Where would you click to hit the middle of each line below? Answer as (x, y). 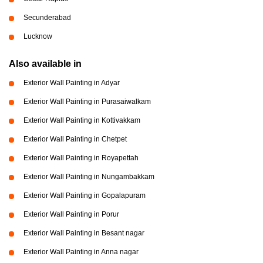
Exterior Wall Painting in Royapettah (81, 158)
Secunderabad (47, 17)
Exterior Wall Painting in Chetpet (75, 139)
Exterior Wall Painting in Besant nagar (84, 233)
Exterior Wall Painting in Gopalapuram (85, 195)
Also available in (45, 63)
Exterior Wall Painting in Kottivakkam (82, 120)
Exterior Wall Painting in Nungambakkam (89, 176)
